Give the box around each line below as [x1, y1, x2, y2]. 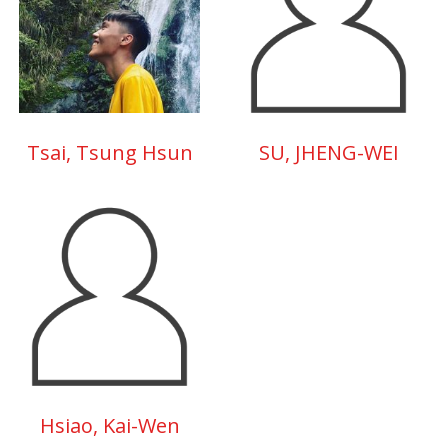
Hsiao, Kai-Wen [39, 412, 180, 439]
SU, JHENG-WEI [258, 139, 399, 166]
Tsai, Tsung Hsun [26, 139, 193, 166]
